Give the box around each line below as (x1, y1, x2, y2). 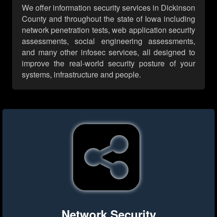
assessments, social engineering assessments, (22, 35, 195, 47)
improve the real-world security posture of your (22, 58, 195, 69)
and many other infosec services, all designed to (22, 46, 195, 58)
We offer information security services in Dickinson (22, 2, 195, 14)
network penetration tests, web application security (22, 24, 195, 36)
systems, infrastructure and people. (22, 69, 141, 80)
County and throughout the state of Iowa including (22, 13, 195, 25)
